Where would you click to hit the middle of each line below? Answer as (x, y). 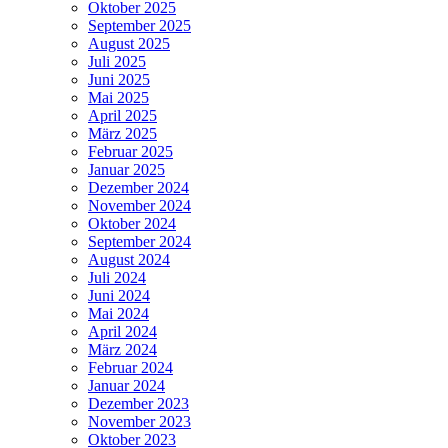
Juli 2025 (117, 62)
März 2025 (122, 134)
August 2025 (129, 44)
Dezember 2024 (138, 188)
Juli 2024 (117, 278)
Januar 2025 (126, 170)
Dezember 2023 (138, 404)
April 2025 (122, 116)
